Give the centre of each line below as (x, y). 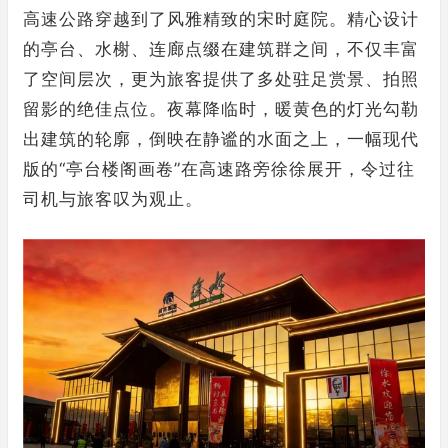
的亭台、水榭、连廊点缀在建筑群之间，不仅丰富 (221, 49)
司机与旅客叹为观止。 (113, 199)
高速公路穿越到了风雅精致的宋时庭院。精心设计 (221, 19)
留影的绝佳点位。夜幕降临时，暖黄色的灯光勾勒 (221, 109)
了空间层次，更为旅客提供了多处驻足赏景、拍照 (221, 79)
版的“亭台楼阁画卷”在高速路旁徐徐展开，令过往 (219, 169)
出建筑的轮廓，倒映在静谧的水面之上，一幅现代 (221, 139)
